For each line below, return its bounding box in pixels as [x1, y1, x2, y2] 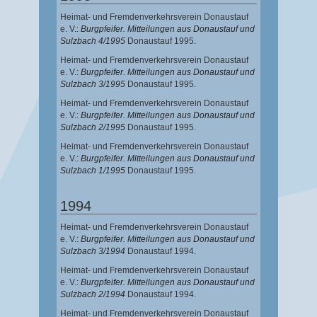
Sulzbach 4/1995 [60, 36, 125, 47]
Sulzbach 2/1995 [60, 122, 125, 133]
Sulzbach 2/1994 [60, 289, 125, 300]
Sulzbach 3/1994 [60, 246, 125, 257]
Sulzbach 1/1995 [60, 166, 125, 176]
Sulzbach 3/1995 [60, 79, 125, 90]
